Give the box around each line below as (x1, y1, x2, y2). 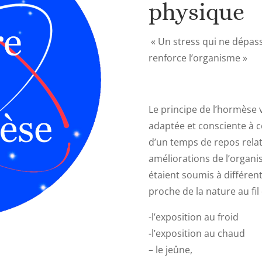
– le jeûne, (148, 243, 192, 257)
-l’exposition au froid (148, 211, 239, 224)
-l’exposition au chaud (148, 227, 245, 240)
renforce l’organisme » (148, 51, 247, 65)
